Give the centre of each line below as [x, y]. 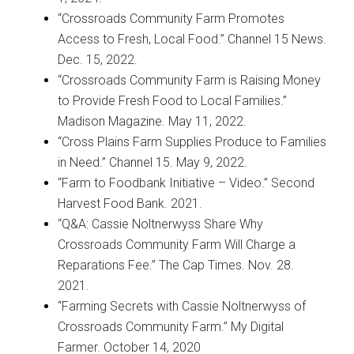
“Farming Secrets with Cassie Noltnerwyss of [181, 306]
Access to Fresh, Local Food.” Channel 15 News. [192, 39]
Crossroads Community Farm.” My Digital [170, 326]
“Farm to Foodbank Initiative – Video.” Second [186, 183]
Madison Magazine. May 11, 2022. [153, 121]
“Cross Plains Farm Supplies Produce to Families [192, 141]
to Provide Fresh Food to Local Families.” [172, 100]
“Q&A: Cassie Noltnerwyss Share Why [160, 224]
